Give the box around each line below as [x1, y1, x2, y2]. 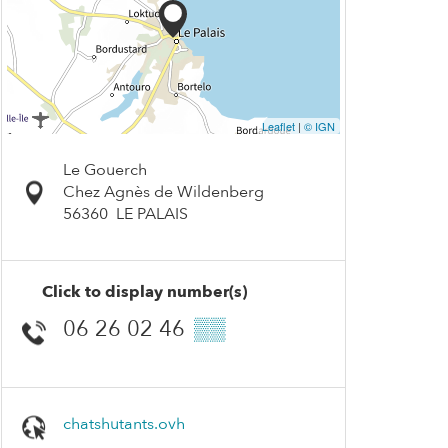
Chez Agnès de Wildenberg [62, 181, 264, 203]
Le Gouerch [62, 159, 147, 181]
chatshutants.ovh [62, 413, 185, 436]
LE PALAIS [115, 203, 188, 225]
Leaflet [262, 118, 295, 134]
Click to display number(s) [42, 281, 247, 303]
